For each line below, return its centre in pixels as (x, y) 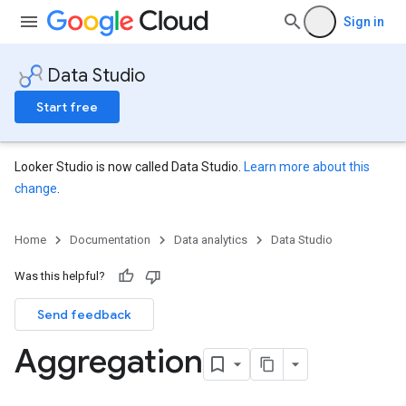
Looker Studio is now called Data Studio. (129, 167)
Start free (67, 107)
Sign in (364, 22)
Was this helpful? (60, 276)
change (36, 188)
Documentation (110, 240)
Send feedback (84, 314)
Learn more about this (307, 167)
